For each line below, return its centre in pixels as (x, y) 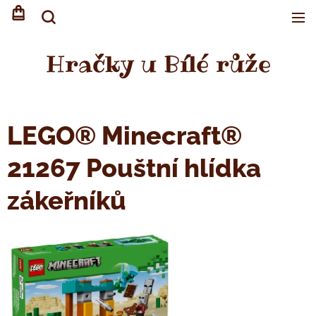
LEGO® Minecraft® (124, 135)
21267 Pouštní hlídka (134, 168)
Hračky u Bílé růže (158, 64)
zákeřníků (67, 200)
